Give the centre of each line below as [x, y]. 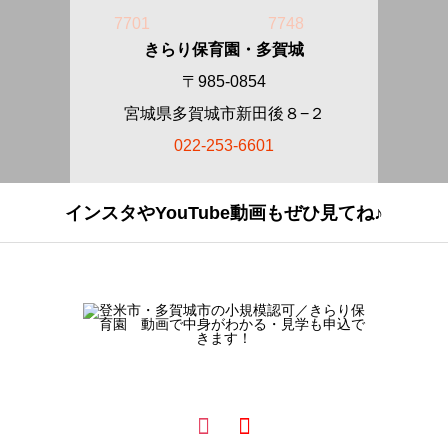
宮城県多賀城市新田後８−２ [224, 113]
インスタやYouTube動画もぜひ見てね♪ [224, 213]
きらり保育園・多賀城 [224, 49]
